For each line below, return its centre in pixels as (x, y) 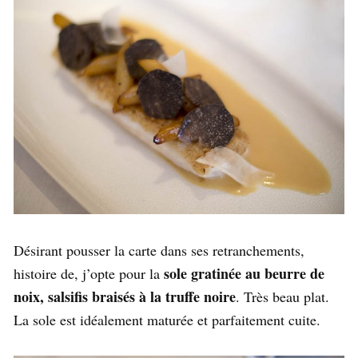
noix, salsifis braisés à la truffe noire (125, 296)
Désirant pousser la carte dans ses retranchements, (159, 250)
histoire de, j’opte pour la (89, 273)
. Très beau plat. (282, 296)
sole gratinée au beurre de (244, 273)
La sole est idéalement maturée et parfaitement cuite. (167, 319)
